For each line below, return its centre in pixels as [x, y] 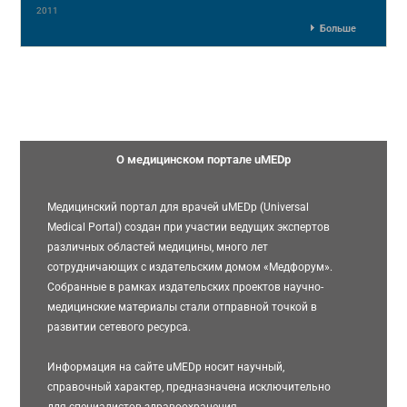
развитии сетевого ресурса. [119, 327]
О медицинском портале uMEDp [203, 159]
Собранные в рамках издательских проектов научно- [186, 287]
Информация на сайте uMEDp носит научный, [166, 367]
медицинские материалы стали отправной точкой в [183, 307]
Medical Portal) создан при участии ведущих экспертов [189, 227]
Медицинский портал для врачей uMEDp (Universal [179, 207]
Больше [338, 28]
